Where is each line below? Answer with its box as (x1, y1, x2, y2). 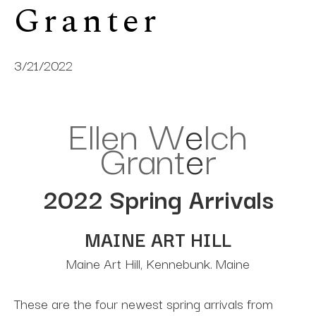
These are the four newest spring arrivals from (14, 293, 273, 314)
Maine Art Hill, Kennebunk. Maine (66, 253, 250, 274)
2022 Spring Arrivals (42, 179, 274, 217)
